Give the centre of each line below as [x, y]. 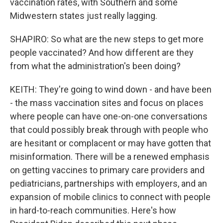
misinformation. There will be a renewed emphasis [110, 157]
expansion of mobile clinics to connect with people [110, 197]
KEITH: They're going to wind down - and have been [111, 89]
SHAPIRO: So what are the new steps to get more [107, 39]
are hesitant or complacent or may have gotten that [111, 143]
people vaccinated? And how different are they [102, 53]
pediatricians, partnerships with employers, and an [109, 183]
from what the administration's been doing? [95, 66]
